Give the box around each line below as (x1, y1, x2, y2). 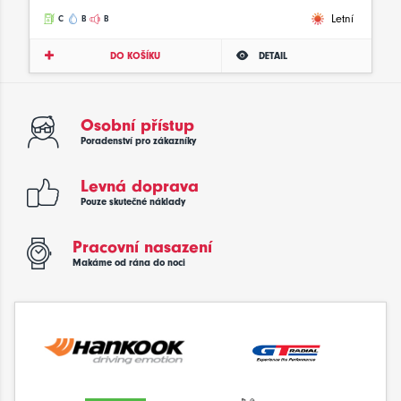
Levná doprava (81, 175, 199, 196)
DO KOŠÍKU (110, 49, 161, 62)
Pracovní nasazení (73, 236, 212, 257)
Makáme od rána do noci (73, 256, 185, 269)
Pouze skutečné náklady (81, 195, 185, 208)
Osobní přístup (81, 115, 194, 135)
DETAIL (258, 49, 287, 62)
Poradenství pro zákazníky (81, 134, 196, 147)
